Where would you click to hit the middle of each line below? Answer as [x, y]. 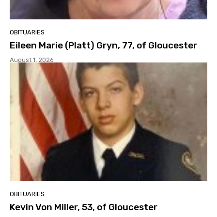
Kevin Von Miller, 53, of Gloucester [84, 207]
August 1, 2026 [32, 60]
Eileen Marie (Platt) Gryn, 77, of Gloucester [103, 46]
